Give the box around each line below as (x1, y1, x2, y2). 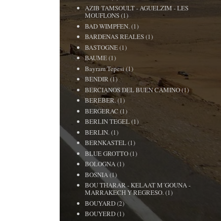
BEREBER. (85, 96, 116, 105)
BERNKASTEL (85, 138, 127, 147)
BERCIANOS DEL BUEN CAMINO (85, 85, 181, 94)
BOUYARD (85, 198, 116, 208)
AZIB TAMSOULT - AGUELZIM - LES (85, 3, 189, 12)
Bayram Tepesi (85, 64, 125, 73)
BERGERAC (85, 106, 119, 115)
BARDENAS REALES (85, 32, 145, 41)
